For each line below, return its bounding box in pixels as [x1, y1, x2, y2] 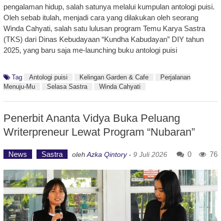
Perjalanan [160, 74, 190, 81]
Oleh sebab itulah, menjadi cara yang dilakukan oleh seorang [3, 13, 198, 22]
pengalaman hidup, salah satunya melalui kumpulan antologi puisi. [3, 2, 215, 11]
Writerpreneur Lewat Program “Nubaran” [3, 126, 195, 139]
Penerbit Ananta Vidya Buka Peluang [3, 112, 180, 125]
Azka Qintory [86, 150, 127, 159]
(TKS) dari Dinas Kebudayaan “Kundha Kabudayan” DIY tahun [3, 35, 204, 44]
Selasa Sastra [46, 83, 87, 91]
